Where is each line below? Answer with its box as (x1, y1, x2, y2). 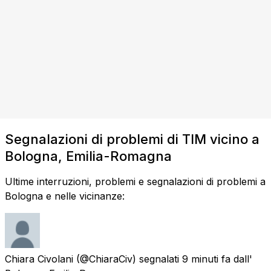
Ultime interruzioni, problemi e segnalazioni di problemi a (5, 175, 266, 188)
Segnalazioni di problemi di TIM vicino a (5, 131, 260, 147)
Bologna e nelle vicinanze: (5, 189, 125, 202)
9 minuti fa (182, 252, 230, 265)
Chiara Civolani (5, 252, 73, 265)
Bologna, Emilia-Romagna (5, 148, 172, 164)
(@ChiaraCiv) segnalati (76, 252, 179, 265)
